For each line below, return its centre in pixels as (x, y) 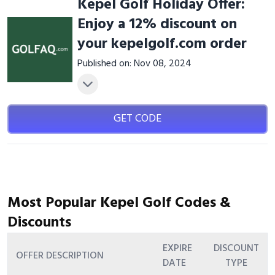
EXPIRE (177, 249)
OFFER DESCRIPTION (60, 256)
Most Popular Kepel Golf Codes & (119, 203)
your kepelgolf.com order (162, 44)
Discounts (39, 223)
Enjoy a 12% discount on (157, 25)
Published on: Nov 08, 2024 (134, 64)
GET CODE (137, 119)
